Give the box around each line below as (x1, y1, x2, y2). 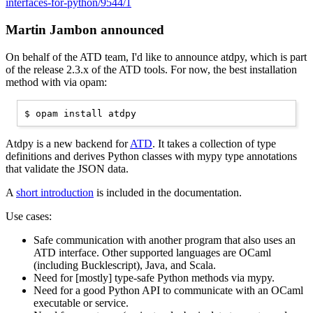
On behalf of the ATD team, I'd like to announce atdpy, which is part (6, 50, 307, 63)
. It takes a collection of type (152, 138, 276, 150)
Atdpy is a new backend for (6, 138, 130, 150)
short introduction (16, 187, 94, 199)
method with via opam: (6, 75, 107, 88)
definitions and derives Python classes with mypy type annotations (6, 150, 297, 163)
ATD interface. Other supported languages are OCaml (34, 247, 271, 259)
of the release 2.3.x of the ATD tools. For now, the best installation (6, 63, 297, 75)
